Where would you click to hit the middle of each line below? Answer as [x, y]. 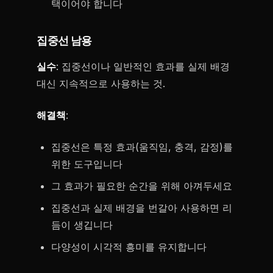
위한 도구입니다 [87, 164]
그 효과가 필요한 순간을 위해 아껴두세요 [142, 186]
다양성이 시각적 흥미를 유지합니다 [129, 247]
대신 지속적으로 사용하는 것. [101, 83]
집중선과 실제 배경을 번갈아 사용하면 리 [142, 208]
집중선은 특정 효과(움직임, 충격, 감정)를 [142, 147]
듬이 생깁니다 [82, 225]
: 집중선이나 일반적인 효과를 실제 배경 [143, 66]
